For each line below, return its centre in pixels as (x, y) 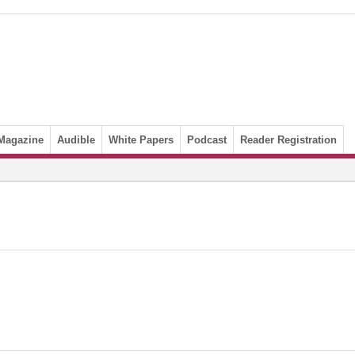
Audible (76, 140)
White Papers (141, 140)
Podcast (207, 140)
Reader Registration (288, 140)
